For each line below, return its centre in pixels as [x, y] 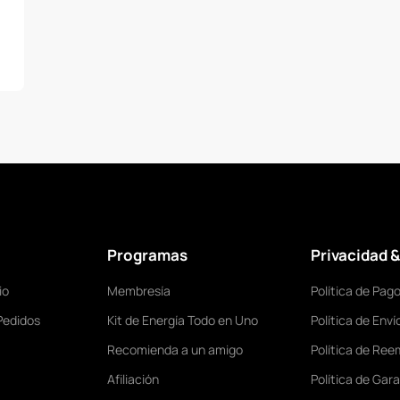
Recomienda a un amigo [175, 350]
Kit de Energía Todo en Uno [183, 321]
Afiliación [133, 379]
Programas [147, 254]
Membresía [139, 291]
